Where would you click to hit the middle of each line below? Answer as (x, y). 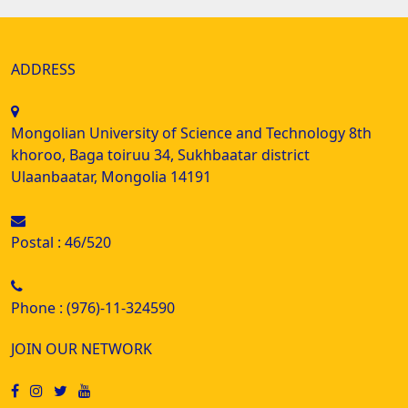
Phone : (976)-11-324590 (93, 308)
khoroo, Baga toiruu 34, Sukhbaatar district (160, 155)
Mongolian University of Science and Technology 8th (191, 133)
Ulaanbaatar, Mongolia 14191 (111, 177)
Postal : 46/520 (61, 243)
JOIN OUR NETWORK (82, 349)
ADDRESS (43, 70)
